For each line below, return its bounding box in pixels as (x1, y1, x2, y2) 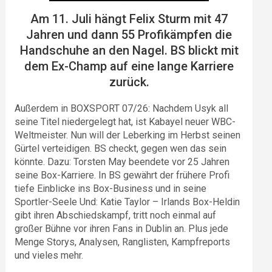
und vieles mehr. (15, 249, 84, 261)
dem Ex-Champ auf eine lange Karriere (24, 58, 234, 73)
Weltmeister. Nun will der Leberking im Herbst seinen (15, 129, 241, 141)
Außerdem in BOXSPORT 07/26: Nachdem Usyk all (15, 102, 229, 114)
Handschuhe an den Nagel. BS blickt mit (19, 42, 239, 58)
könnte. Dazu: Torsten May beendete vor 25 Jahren (15, 155, 230, 168)
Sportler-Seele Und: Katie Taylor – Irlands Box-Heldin (15, 195, 240, 208)
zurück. (109, 74, 149, 89)
